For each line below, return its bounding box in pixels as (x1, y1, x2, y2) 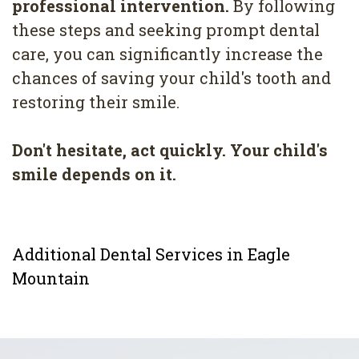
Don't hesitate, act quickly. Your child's (12, 139, 328, 161)
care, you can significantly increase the (12, 43, 323, 65)
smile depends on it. (12, 163, 176, 185)
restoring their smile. (12, 91, 179, 113)
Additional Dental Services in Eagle (12, 244, 290, 264)
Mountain (12, 268, 90, 288)
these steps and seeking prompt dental (12, 19, 320, 41)
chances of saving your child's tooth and (12, 67, 331, 89)
